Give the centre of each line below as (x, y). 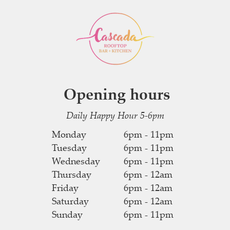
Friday (65, 187)
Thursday (72, 174)
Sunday (67, 214)
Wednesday (76, 161)
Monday (69, 134)
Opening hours (117, 94)
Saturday (70, 201)
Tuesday (69, 147)
